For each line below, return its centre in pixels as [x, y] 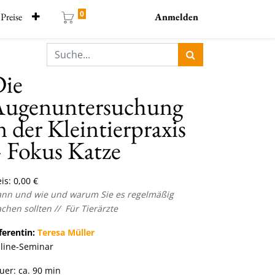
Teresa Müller [65, 232]
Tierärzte [99, 208]
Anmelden [176, 17]
